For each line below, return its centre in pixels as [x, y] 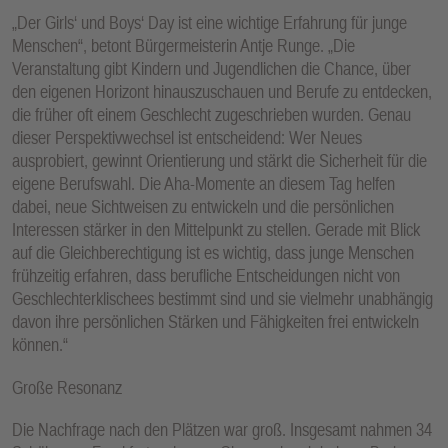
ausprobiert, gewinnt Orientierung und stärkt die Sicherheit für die [219, 161]
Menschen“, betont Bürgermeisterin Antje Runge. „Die [183, 46]
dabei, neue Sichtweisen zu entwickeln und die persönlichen [203, 207]
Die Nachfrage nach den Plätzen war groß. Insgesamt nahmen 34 [222, 430]
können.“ [40, 345]
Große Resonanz [67, 387]
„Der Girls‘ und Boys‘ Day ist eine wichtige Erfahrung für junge [209, 23]
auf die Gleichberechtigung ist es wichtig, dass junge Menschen [213, 253]
